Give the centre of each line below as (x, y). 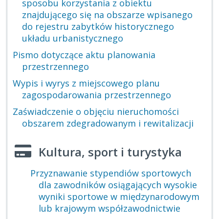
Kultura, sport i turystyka (110, 152)
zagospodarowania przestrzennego (97, 95)
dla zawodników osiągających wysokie (118, 185)
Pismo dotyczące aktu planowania (84, 55)
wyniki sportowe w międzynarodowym (119, 197)
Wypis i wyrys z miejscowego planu (87, 83)
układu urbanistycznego (73, 38)
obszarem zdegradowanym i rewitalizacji (108, 123)
